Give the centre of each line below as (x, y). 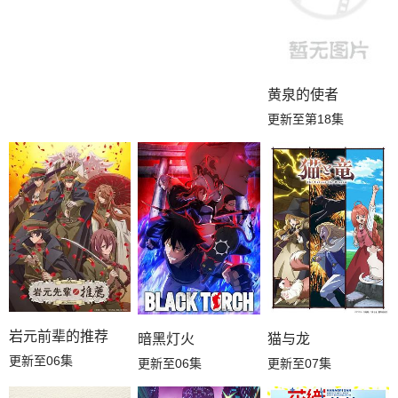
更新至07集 (299, 363)
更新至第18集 (305, 119)
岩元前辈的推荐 (59, 336)
